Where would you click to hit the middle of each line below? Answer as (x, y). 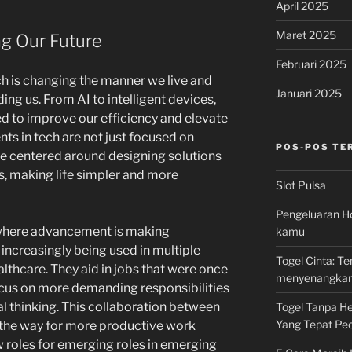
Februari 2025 (311, 64)
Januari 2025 (308, 93)
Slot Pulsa (301, 185)
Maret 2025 (306, 35)
